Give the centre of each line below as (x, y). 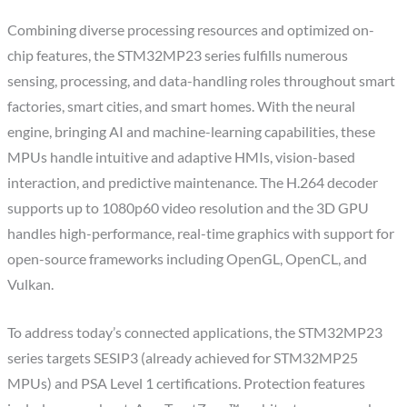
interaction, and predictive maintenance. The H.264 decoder (193, 182)
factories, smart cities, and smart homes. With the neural (182, 106)
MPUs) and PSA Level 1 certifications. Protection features (187, 383)
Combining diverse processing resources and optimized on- (191, 30)
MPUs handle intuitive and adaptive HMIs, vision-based (182, 157)
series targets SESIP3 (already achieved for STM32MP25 (183, 357)
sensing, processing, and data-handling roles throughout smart (202, 80)
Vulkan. (31, 284)
